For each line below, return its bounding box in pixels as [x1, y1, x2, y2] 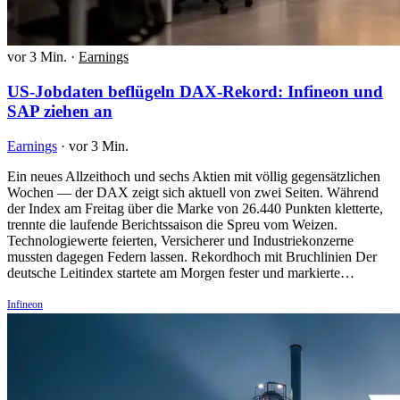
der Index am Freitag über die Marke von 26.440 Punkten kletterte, [7, 200, 383, 216]
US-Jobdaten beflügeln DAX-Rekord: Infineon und [7, 82, 383, 102]
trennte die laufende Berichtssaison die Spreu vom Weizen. [7, 216, 337, 232]
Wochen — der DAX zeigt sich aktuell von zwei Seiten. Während [7, 184, 379, 200]
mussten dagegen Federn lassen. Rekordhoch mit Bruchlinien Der [7, 248, 377, 264]
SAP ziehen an [7, 102, 112, 121]
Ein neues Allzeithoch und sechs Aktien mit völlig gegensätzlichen [7, 168, 380, 184]
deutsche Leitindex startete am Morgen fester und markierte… [7, 264, 354, 280]
